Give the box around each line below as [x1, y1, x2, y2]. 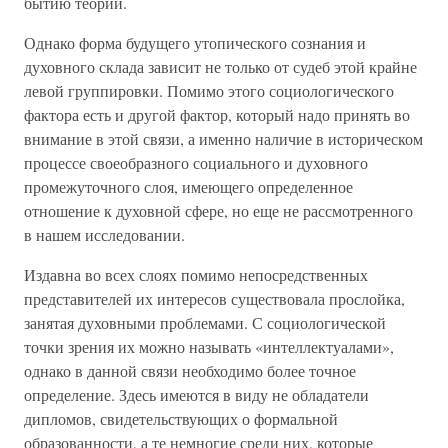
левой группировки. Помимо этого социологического [24, 80, 394, 101]
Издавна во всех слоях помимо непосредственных [24, 264, 368, 285]
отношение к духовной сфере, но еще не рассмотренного [24, 200, 413, 221]
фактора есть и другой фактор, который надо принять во [24, 104, 410, 125]
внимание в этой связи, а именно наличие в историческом [24, 128, 423, 149]
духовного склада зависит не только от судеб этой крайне [24, 56, 417, 77]
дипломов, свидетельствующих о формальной [24, 408, 338, 429]
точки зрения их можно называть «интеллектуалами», [24, 336, 394, 357]
